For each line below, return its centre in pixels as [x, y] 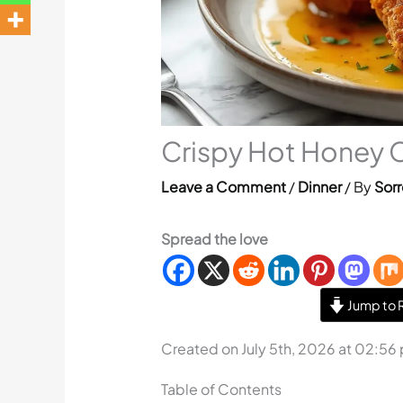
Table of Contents [221, 389]
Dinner [319, 186]
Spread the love [214, 238]
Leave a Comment [223, 186]
